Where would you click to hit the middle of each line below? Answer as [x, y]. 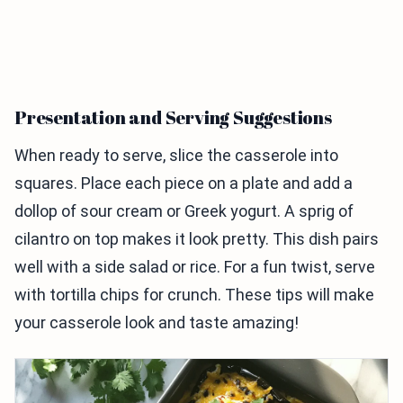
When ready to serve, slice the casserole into [176, 155]
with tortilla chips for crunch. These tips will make [194, 295]
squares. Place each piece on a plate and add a [184, 183]
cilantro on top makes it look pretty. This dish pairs [197, 239]
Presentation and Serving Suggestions [173, 117]
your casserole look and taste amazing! [157, 322]
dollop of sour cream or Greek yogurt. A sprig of [184, 211]
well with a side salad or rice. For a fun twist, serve [195, 267]
